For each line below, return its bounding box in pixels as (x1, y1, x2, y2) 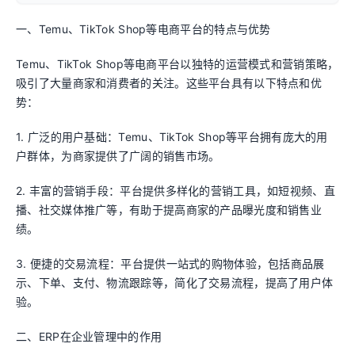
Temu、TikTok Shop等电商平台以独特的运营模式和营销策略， (16, 57, 339, 71)
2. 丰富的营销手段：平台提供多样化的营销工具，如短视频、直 (16, 184, 335, 197)
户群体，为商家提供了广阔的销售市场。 (16, 149, 220, 162)
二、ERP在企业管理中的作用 (16, 330, 162, 343)
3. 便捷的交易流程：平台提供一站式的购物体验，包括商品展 (16, 257, 325, 270)
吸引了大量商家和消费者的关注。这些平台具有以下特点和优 (16, 76, 323, 90)
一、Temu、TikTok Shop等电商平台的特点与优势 (16, 22, 271, 36)
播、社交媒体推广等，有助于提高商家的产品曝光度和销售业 (16, 203, 323, 216)
